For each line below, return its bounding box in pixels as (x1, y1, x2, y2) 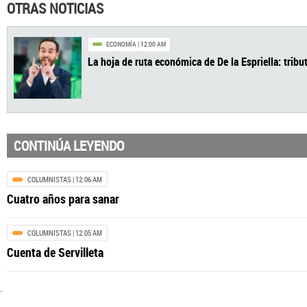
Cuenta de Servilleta (7, 244, 103, 261)
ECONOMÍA (118, 146, 152, 157)
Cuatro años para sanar (7, 191, 119, 208)
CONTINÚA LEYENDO (14, 136, 124, 156)
